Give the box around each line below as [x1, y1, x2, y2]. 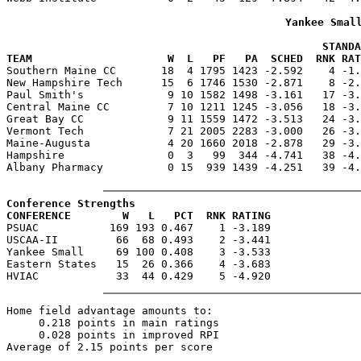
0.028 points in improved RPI [6, 328, 219, 341]
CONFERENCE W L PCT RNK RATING [6, 209, 271, 222]
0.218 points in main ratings [6, 316, 219, 329]
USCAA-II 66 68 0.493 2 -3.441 [6, 233, 271, 246]
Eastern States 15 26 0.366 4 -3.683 [6, 257, 271, 270]
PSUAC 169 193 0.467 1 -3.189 [6, 221, 271, 234]
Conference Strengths [6, 197, 135, 210]
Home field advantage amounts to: [6, 304, 213, 317]
